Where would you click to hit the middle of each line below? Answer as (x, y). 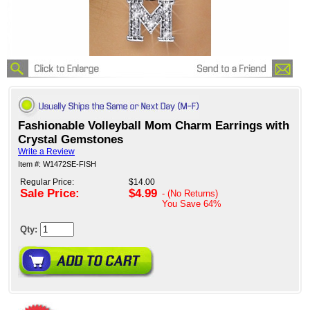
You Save (183, 204)
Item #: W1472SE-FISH (57, 164)
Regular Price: (47, 182)
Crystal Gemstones (71, 140)
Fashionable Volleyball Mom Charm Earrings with (154, 126)
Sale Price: (50, 194)
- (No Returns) (190, 194)
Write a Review (46, 152)
